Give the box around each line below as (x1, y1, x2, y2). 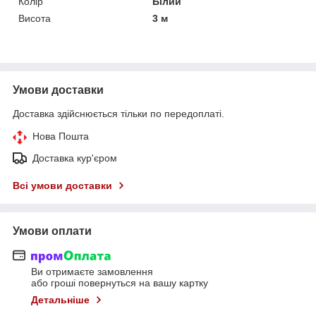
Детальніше (31, 294, 90, 306)
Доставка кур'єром (32, 152, 117, 164)
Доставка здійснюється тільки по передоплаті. (13, 107, 224, 119)
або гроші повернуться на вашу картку (31, 277, 208, 289)
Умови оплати (13, 224, 92, 237)
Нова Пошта (32, 130, 89, 142)
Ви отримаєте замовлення (31, 266, 153, 278)
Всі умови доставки (13, 179, 112, 191)
